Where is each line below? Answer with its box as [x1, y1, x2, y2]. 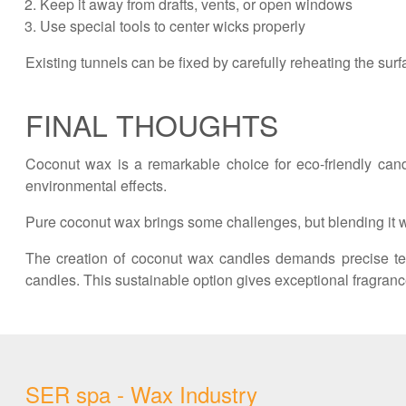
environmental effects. [25, 175, 167, 196]
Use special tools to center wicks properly [40, 15, 305, 36]
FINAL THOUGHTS [25, 103, 278, 145]
